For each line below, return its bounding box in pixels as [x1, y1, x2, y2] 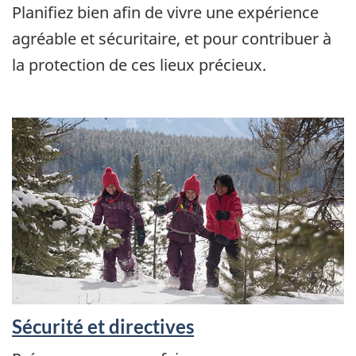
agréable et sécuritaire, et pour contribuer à [12, 27, 331, 49]
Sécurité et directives [12, 314, 194, 338]
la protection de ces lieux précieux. [12, 53, 266, 75]
